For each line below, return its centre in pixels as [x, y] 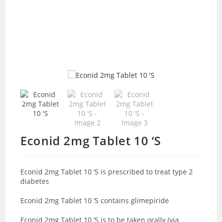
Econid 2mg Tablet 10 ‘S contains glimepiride [96, 200]
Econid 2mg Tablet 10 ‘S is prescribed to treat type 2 [107, 171]
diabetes [35, 181]
